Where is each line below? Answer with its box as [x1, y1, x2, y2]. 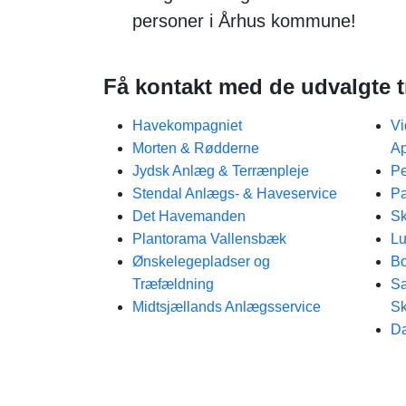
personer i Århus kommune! [132, 11, 356, 31]
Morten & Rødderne [132, 140, 259, 156]
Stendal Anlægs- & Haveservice [132, 186, 337, 201]
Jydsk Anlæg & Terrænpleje [132, 163, 309, 179]
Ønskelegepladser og [132, 254, 270, 269]
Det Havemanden [132, 208, 246, 224]
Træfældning [132, 276, 214, 292]
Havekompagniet [132, 118, 242, 133]
